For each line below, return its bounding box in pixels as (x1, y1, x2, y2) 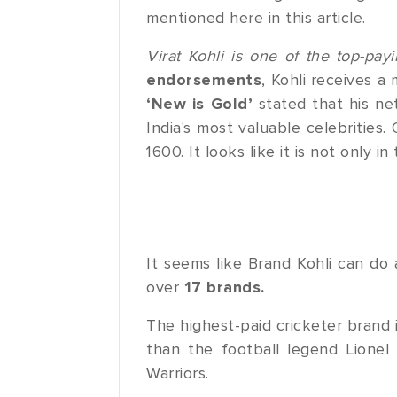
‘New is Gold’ (146, 94, 253, 114)
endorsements (146, 70, 262, 90)
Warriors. (146, 363, 209, 384)
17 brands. (183, 277, 265, 298)
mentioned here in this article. (146, 8, 366, 28)
